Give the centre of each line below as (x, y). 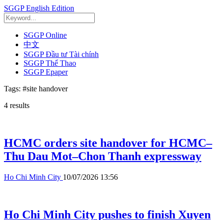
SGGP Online (45, 35)
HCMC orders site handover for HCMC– (108, 143)
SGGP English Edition (39, 8)
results (19, 105)
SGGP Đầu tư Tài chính (61, 54)
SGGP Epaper (46, 72)
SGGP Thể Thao (50, 63)
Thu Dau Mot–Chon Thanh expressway (103, 156)
